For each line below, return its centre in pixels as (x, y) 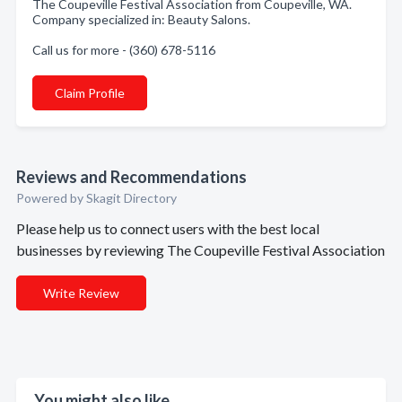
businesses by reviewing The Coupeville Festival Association (201, 250)
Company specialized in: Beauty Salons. (141, 19)
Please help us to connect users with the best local (168, 228)
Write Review (81, 293)
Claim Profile (90, 93)
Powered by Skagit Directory (96, 198)
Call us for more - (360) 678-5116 (124, 50)
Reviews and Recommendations (131, 177)
